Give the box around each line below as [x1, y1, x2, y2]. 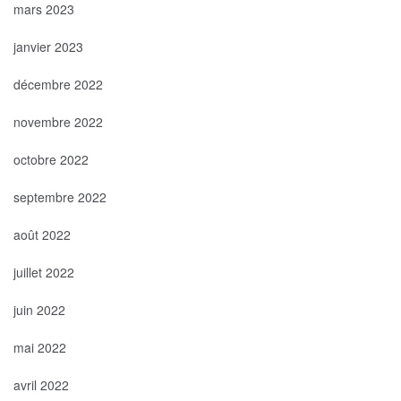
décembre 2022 [13, 74, 103, 93]
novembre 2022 [13, 112, 103, 131]
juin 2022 [13, 300, 65, 319]
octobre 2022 [13, 149, 89, 168]
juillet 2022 [13, 262, 74, 281]
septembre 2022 [13, 187, 107, 206]
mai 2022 [13, 337, 66, 356]
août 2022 [13, 225, 71, 243]
